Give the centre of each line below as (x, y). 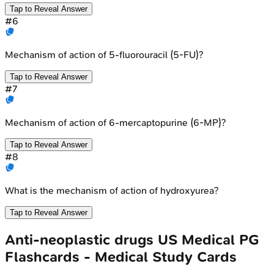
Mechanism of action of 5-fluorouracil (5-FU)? (104, 54)
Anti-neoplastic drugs (79, 239)
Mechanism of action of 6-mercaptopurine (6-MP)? (115, 122)
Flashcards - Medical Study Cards (121, 257)
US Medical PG (209, 239)
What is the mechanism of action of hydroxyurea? (112, 190)
